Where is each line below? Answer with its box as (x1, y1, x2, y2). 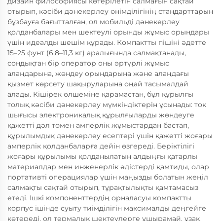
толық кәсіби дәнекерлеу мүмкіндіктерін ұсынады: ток (7, 100, 206, 110)
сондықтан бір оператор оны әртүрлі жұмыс (7, 59, 169, 68)
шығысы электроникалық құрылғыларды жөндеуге (7, 110, 194, 120)
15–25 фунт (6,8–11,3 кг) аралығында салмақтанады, (7, 48, 186, 58)
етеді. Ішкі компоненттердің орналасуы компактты (7, 193, 191, 203)
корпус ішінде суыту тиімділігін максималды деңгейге (7, 204, 206, 213)
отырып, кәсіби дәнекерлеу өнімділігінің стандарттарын (7, 7, 213, 16)
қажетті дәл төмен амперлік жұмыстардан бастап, (7, 121, 189, 130)
